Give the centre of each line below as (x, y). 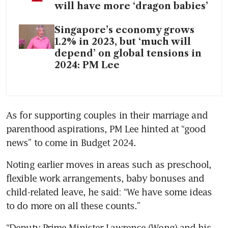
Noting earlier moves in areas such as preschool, (109, 164)
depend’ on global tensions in (128, 53)
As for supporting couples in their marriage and (107, 115)
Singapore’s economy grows (124, 30)
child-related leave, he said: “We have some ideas (109, 192)
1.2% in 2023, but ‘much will (123, 41)
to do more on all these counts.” (73, 205)
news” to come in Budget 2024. (71, 142)
